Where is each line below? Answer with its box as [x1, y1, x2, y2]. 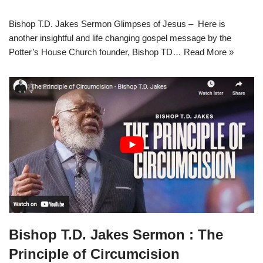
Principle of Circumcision [9, 245, 180, 262]
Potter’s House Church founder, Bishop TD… [9, 47, 184, 58]
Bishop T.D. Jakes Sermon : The [9, 226, 223, 242]
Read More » [184, 47, 234, 58]
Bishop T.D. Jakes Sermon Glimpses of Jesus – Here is [9, 19, 225, 29]
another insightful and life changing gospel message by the [9, 33, 231, 43]
